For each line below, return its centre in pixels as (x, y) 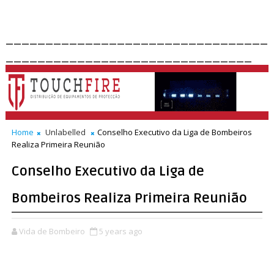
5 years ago (120, 231)
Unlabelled (65, 132)
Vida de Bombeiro (52, 231)
